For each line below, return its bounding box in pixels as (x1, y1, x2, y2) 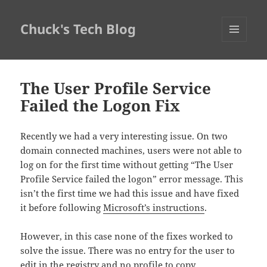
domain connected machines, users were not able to (20, 144, 243, 157)
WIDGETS (222, 61, 256, 72)
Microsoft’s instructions (103, 201, 205, 214)
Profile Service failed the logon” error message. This (20, 173, 244, 185)
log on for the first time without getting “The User (20, 159, 234, 171)
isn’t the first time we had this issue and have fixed (20, 187, 240, 200)
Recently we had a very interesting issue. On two (20, 130, 228, 142)
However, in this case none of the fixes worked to (20, 230, 234, 243)
